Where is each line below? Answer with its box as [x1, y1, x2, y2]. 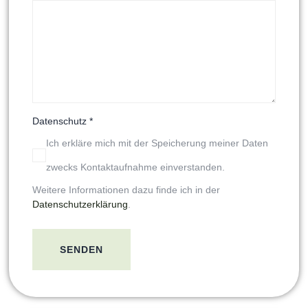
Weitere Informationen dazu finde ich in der [32, 184, 220, 195]
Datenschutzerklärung [32, 199, 128, 210]
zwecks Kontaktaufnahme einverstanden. [46, 162, 225, 173]
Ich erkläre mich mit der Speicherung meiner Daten [46, 137, 268, 148]
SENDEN [60, 244, 103, 255]
